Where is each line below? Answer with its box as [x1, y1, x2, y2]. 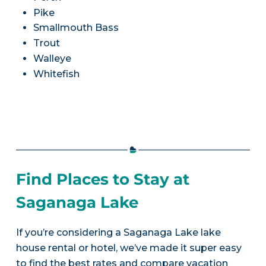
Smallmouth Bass [33, 22, 119, 34]
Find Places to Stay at [15, 169, 189, 189]
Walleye [33, 53, 71, 65]
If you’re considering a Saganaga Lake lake [15, 226, 221, 238]
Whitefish [33, 68, 80, 80]
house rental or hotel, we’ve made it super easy [15, 242, 242, 254]
